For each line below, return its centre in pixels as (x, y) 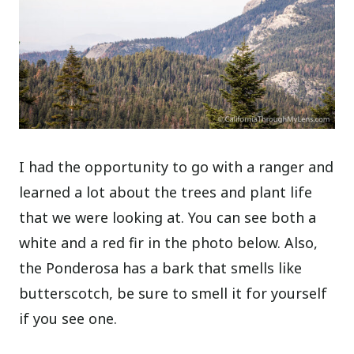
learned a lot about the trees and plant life (166, 192)
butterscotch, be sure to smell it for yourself (173, 294)
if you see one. (68, 319)
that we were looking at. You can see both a (168, 218)
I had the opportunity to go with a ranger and (177, 167)
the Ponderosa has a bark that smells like (161, 268)
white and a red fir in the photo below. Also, (169, 243)
